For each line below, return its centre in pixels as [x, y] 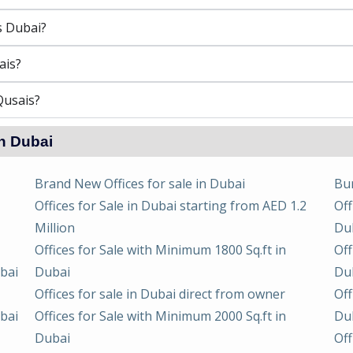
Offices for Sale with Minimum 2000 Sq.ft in [160, 316]
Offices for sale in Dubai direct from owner [160, 294]
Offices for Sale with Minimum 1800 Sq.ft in [160, 249]
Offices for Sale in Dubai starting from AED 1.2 [171, 205]
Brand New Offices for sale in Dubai [140, 183]
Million [55, 227]
